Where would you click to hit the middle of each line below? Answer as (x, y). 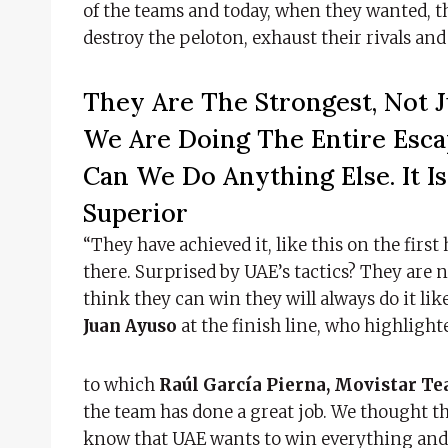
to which (121, 384)
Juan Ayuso (132, 325)
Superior (135, 212)
